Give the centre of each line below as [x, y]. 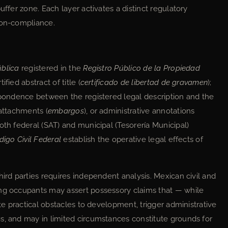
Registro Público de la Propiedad [141, 68]
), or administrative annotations [139, 111]
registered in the [51, 68]
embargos [66, 111]
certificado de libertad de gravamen [144, 82]
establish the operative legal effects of [132, 139]
